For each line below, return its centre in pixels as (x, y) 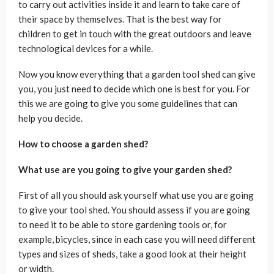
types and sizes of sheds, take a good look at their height (132, 254)
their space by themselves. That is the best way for (120, 19)
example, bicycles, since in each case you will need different (137, 239)
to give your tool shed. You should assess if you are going (134, 210)
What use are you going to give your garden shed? (125, 169)
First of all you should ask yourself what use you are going (136, 195)
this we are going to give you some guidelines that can (128, 103)
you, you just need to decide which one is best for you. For (134, 89)
